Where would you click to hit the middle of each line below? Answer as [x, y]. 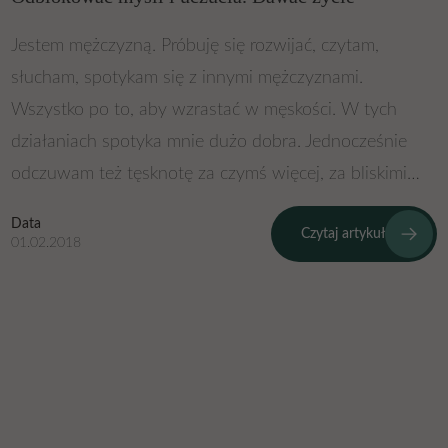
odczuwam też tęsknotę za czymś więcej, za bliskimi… [216, 174]
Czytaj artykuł [342, 233]
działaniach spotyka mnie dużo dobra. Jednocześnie [209, 142]
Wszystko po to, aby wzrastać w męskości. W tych [204, 110]
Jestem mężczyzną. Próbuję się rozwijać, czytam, [195, 46]
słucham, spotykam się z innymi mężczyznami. [187, 78]
